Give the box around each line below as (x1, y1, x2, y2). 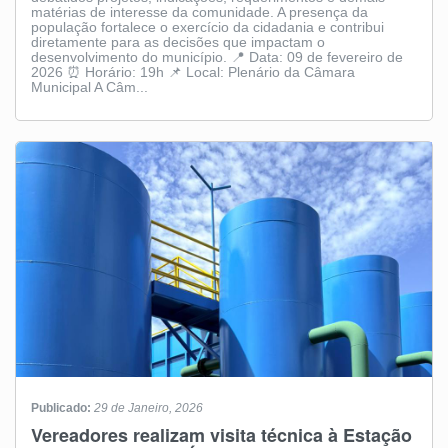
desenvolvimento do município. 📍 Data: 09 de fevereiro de (31, 48, 403, 65)
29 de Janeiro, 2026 (94, 400, 203, 415)
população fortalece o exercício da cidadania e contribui (31, 18, 384, 35)
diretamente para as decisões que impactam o (31, 33, 325, 50)
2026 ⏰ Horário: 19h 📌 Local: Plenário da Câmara (31, 63, 355, 80)
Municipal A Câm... (31, 78, 148, 95)
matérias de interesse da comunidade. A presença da (31, 3, 368, 20)
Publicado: (31, 400, 94, 415)
